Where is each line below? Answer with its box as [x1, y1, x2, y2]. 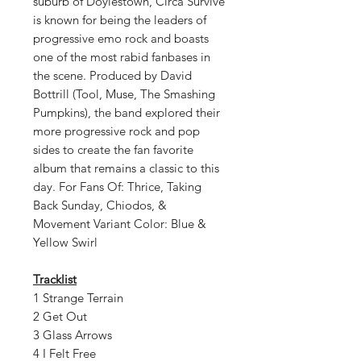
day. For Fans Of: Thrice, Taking [33, 179, 201, 194]
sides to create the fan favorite [33, 142, 193, 157]
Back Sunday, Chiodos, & [33, 197, 167, 213]
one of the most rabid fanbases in [33, 49, 210, 64]
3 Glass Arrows [33, 327, 115, 342]
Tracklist [33, 272, 77, 287]
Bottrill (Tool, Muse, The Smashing [33, 86, 215, 102]
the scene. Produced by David [33, 68, 192, 83]
